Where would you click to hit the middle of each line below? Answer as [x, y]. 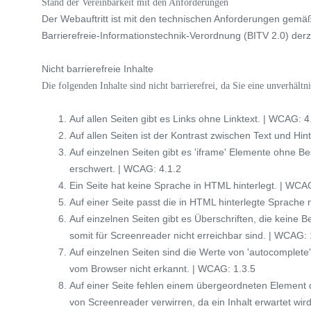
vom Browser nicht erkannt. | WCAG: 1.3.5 [162, 268]
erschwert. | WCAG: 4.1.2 [125, 168]
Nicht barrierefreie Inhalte [98, 68]
